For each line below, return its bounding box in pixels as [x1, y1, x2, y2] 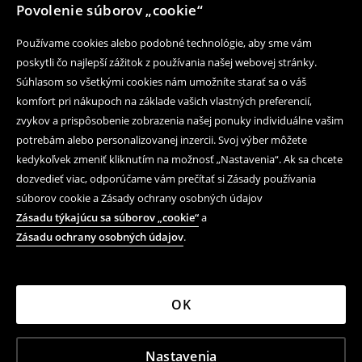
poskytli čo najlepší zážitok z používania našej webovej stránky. [16, 55, 317, 69]
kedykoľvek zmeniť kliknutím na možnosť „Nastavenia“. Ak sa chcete [16, 152, 343, 166]
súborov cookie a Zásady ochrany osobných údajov [16, 191, 263, 205]
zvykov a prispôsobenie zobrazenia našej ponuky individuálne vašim [16, 113, 343, 128]
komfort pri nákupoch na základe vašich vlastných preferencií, [16, 94, 312, 108]
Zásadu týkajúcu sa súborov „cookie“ [16, 210, 199, 225]
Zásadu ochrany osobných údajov [16, 229, 183, 244]
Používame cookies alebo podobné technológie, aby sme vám [16, 36, 312, 50]
